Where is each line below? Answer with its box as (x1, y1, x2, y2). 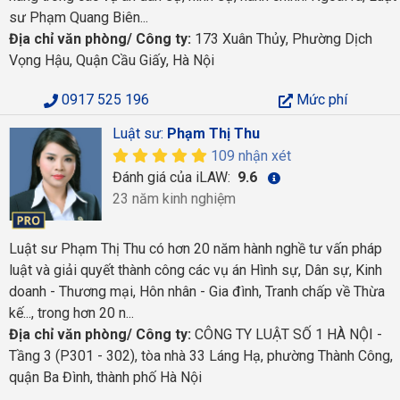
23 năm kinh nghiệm (112, 190, 236, 207)
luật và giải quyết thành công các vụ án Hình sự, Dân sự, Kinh (9, 261, 382, 279)
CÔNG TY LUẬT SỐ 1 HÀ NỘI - (191, 325, 382, 343)
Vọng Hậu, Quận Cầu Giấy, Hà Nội (9, 52, 214, 69)
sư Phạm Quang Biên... (9, 9, 148, 26)
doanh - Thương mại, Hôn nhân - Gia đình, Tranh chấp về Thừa (9, 282, 385, 300)
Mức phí (293, 91, 347, 108)
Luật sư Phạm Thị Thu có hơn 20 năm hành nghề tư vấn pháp (9, 239, 382, 257)
